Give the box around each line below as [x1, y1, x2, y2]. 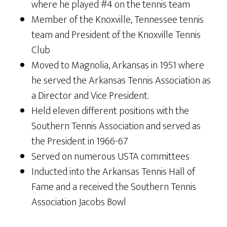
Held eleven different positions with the [31, 102, 190, 120]
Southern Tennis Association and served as [31, 118, 201, 135]
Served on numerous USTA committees [31, 148, 190, 165]
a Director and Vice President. [31, 87, 149, 104]
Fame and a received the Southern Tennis [31, 178, 197, 196]
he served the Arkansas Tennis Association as [31, 72, 211, 89]
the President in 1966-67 [31, 133, 129, 150]
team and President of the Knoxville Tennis [31, 26, 201, 44]
